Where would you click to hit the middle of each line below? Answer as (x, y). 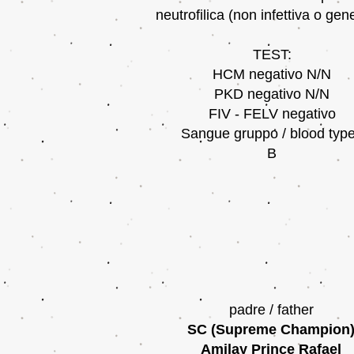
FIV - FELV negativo (272, 114)
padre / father (271, 310)
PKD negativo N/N (272, 94)
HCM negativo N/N (272, 74)
